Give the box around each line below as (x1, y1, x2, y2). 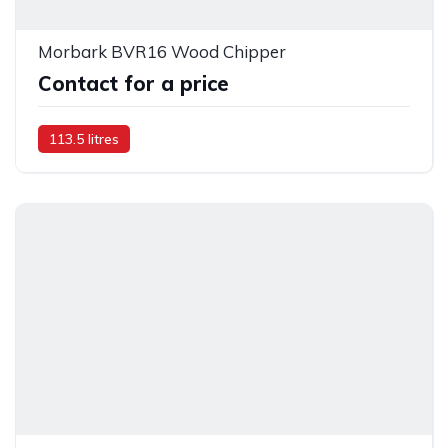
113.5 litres (49, 129, 119, 148)
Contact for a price (38, 70, 229, 96)
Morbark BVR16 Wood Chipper (38, 40, 286, 62)
